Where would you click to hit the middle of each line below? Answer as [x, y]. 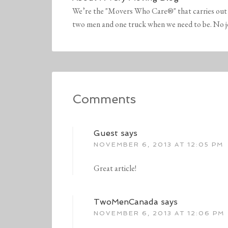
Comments [104, 99]
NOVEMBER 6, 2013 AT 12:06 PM [159, 213]
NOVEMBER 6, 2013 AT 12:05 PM [159, 145]
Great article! [115, 168]
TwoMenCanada [126, 202]
